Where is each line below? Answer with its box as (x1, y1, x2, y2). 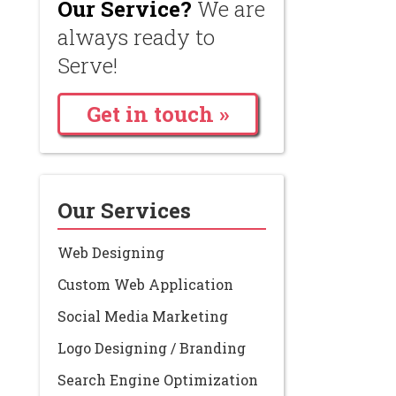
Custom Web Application (57, 275, 233, 293)
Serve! (57, 51, 118, 80)
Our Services (57, 196, 191, 225)
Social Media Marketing (57, 307, 228, 325)
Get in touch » (87, 100, 229, 128)
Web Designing (57, 243, 164, 262)
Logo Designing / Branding (57, 339, 246, 357)
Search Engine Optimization (57, 370, 258, 389)
